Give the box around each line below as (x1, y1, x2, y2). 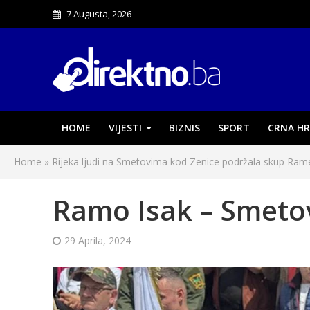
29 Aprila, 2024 (64, 234, 131, 247)
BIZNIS (168, 121, 200, 134)
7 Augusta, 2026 (66, 8, 131, 20)
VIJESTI (108, 121, 142, 134)
